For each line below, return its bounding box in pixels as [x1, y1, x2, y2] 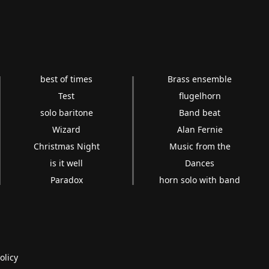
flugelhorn [178, 89, 221, 101]
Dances [185, 157, 215, 169]
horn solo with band [159, 174, 241, 186]
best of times [40, 73, 93, 85]
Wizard [52, 123, 81, 135]
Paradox [50, 174, 83, 186]
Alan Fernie [177, 123, 223, 135]
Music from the [169, 140, 231, 152]
